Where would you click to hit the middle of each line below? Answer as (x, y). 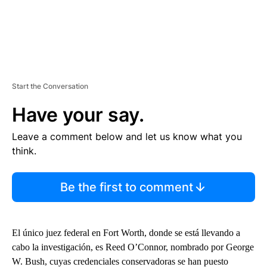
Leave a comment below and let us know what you (127, 136)
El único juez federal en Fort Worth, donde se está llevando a (126, 232)
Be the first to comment (126, 187)
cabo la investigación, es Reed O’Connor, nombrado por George (133, 247)
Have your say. (78, 114)
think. (24, 150)
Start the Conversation (50, 86)
